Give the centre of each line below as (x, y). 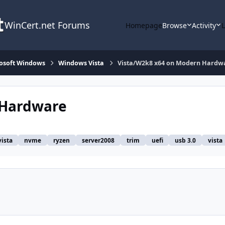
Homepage (144, 25)
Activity (204, 25)
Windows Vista (81, 63)
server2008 (98, 140)
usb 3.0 (186, 140)
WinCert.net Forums (47, 25)
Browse (174, 25)
